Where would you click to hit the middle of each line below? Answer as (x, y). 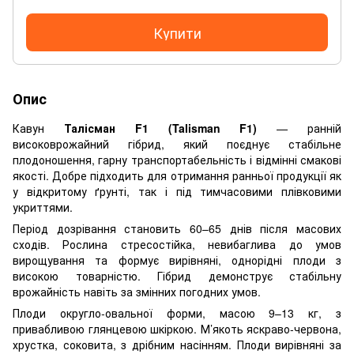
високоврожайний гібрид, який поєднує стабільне (177, 143)
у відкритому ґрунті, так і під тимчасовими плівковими (177, 191)
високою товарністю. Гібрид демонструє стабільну (177, 275)
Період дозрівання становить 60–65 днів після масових (177, 228)
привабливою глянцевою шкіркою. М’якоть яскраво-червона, (177, 328)
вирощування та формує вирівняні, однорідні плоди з (177, 260)
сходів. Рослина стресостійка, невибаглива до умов (177, 244)
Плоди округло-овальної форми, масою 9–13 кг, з (177, 313)
